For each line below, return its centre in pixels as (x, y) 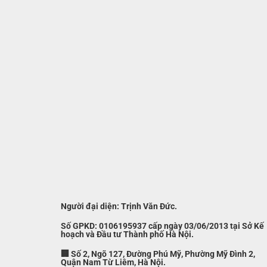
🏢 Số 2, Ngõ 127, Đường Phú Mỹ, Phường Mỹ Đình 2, (158, 254)
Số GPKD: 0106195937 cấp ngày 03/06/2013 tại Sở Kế (162, 226)
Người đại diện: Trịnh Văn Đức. (119, 207)
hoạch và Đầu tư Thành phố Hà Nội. (127, 235)
